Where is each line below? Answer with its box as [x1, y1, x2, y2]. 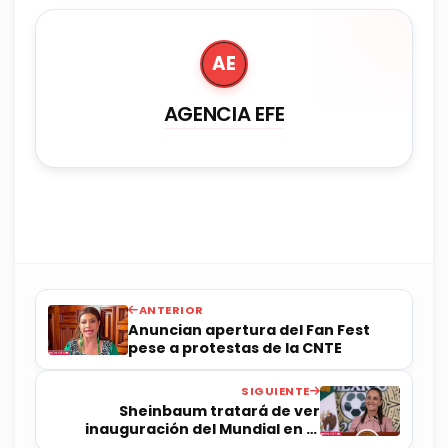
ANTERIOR [138, 302, 204, 319]
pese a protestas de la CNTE [128, 338, 342, 359]
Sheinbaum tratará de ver [119, 401, 320, 422]
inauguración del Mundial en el [85, 419, 320, 440]
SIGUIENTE [241, 383, 310, 400]
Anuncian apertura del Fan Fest [128, 320, 370, 341]
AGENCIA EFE [163, 100, 285, 129]
